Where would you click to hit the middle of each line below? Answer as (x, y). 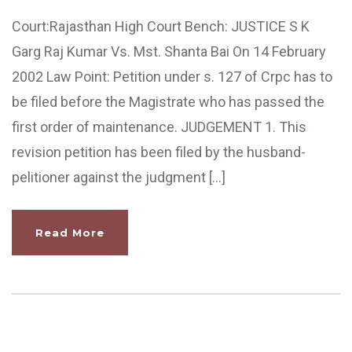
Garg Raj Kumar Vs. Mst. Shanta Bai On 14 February (169, 51)
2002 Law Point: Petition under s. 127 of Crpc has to (172, 76)
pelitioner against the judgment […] (119, 177)
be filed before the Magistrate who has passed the (168, 101)
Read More (70, 232)
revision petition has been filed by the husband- (159, 152)
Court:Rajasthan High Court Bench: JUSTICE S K (161, 26)
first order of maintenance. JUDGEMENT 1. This (159, 126)
